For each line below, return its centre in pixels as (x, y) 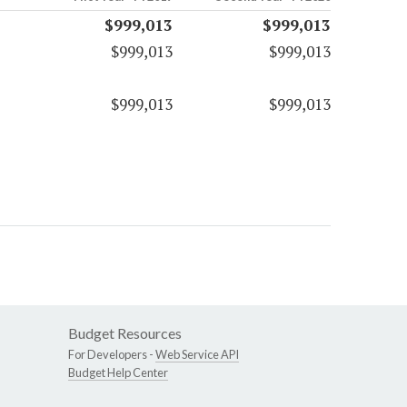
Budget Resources (125, 333)
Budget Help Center (118, 373)
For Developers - (112, 355)
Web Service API (197, 355)
